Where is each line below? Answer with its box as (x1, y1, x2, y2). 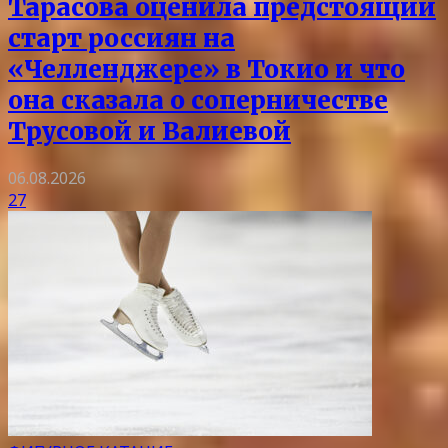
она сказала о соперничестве (8, 84, 388, 116)
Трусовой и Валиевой (8, 115, 291, 147)
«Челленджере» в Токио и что (8, 53, 405, 85)
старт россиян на (8, 22, 235, 54)
